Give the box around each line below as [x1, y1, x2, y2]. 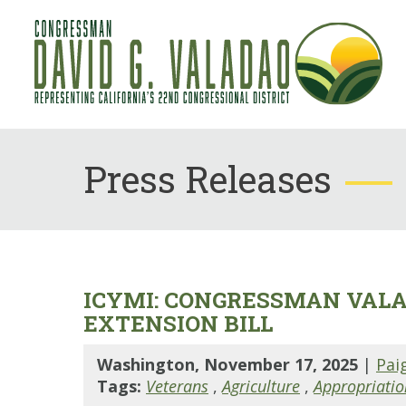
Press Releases [83, 155, 332, 203]
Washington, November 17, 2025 [97, 353, 362, 375]
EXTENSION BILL [83, 309, 273, 338]
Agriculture [222, 375, 300, 397]
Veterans [146, 375, 208, 397]
